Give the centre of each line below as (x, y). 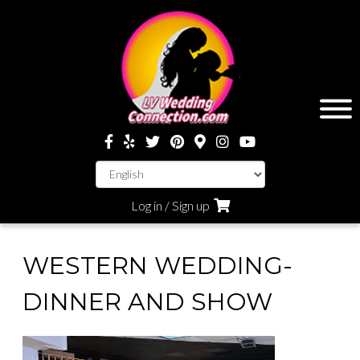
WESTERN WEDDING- (157, 265)
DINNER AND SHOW (147, 301)
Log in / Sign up (170, 205)
